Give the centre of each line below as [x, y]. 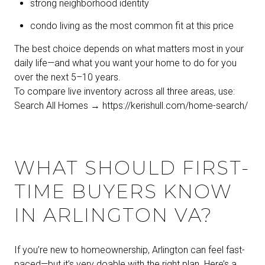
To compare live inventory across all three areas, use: [125, 91]
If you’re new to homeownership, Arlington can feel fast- [130, 250]
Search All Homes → [57, 105]
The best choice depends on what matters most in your [129, 49]
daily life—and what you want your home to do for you [125, 63]
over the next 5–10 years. [67, 77]
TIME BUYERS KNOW [123, 192]
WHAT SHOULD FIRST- [132, 168]
